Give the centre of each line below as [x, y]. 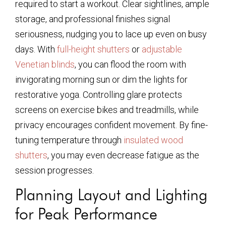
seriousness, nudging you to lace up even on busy [111, 34]
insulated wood [153, 140]
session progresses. [54, 170]
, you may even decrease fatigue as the [123, 155]
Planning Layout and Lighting [111, 194]
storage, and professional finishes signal [93, 19]
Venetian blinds [45, 64]
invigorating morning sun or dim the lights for [101, 79]
